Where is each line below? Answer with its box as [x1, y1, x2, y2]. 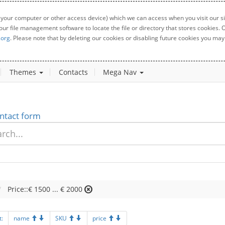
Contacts [59, 67, 88, 77]
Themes [10, 67, 38, 77]
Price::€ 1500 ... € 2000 [8, 184, 82, 194]
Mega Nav [103, 67, 139, 77]
